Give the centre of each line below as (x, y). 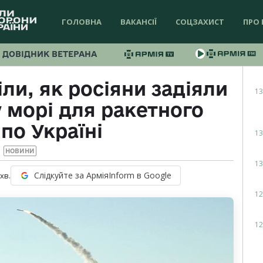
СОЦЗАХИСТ (200, 22)
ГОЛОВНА (82, 22)
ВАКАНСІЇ (139, 22)
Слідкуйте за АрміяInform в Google (103, 176)
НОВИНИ (20, 151)
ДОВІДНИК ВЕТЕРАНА (50, 54)
